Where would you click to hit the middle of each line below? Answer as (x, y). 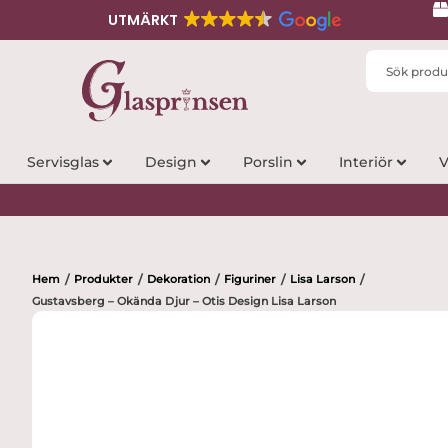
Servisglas (62, 162)
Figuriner (250, 278)
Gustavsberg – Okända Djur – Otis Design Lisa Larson (184, 301)
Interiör (365, 162)
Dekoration (178, 278)
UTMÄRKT (142, 20)
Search (391, 59)
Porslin (267, 162)
